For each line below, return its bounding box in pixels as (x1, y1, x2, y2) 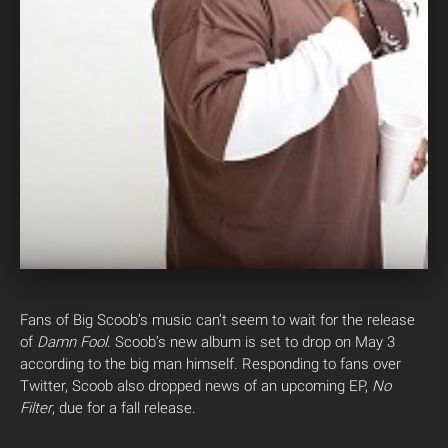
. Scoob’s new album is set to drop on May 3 (107, 332, 395, 351)
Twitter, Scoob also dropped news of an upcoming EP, (20, 376, 368, 395)
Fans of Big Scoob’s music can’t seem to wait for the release (20, 310, 415, 329)
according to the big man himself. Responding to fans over (20, 354, 401, 373)
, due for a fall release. (52, 398, 196, 417)
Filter (20, 398, 52, 417)
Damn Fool (33, 332, 107, 351)
